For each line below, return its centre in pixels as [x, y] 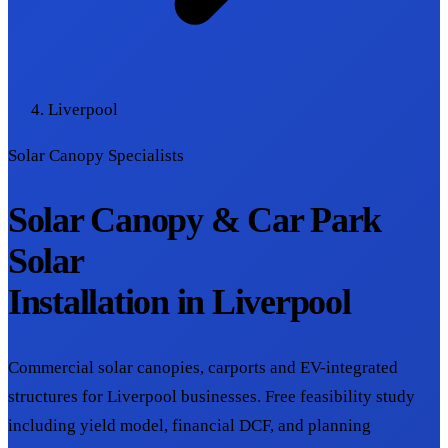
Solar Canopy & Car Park [195, 219]
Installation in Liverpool [179, 301]
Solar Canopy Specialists [96, 155]
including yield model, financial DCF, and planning [189, 425]
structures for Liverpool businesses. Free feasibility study [211, 396]
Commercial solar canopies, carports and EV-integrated [203, 367]
